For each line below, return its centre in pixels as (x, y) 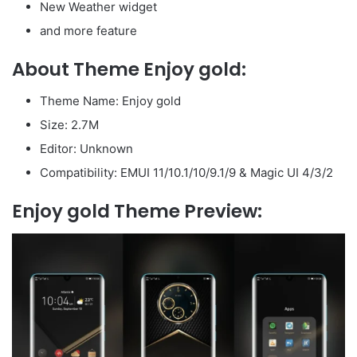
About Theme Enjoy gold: (129, 69)
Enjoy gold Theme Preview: (137, 212)
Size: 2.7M (69, 125)
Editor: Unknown (86, 149)
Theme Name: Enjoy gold (110, 101)
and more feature (88, 30)
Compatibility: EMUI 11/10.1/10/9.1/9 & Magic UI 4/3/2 (186, 173)
